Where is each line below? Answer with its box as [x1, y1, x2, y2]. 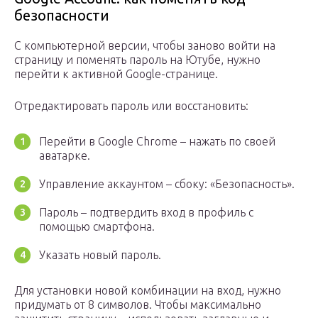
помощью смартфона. [39, 220, 155, 234]
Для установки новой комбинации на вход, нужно [14, 284, 281, 297]
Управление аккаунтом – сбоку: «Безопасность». [39, 177, 295, 191]
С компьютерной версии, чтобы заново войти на [14, 39, 275, 53]
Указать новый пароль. [39, 248, 161, 262]
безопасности [14, 7, 109, 24]
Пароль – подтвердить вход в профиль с [39, 206, 253, 219]
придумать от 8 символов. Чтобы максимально [14, 298, 261, 312]
